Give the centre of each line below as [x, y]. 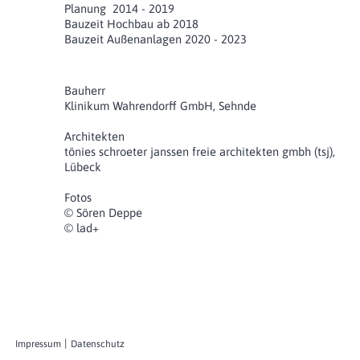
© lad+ [82, 227]
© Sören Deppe [103, 212]
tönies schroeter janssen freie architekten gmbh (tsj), [200, 151]
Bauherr [85, 90]
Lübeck [83, 166]
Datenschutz [98, 344]
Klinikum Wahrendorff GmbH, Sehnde [160, 105]
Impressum [38, 344]
